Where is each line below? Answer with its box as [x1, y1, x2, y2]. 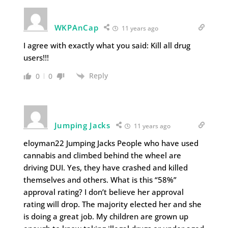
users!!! [23, 52, 49, 63]
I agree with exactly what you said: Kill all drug [23, 40, 190, 50]
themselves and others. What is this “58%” [23, 175, 177, 185]
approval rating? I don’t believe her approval [23, 187, 184, 197]
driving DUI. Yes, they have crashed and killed [23, 162, 188, 173]
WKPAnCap [54, 22, 99, 33]
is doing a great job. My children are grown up [23, 211, 188, 222]
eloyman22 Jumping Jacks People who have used [23, 138, 198, 149]
